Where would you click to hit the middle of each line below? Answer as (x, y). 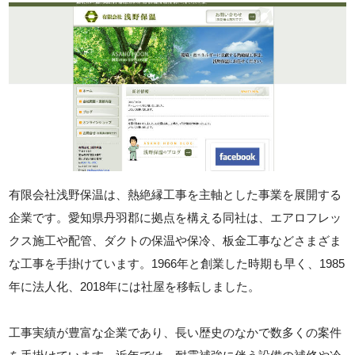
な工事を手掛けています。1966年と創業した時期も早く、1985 (177, 263)
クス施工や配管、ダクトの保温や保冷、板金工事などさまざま (176, 240)
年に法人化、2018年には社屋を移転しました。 (135, 286)
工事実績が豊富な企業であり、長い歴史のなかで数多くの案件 (176, 332)
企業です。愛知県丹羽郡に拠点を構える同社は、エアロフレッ (176, 217)
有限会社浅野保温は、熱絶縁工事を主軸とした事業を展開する (176, 194)
